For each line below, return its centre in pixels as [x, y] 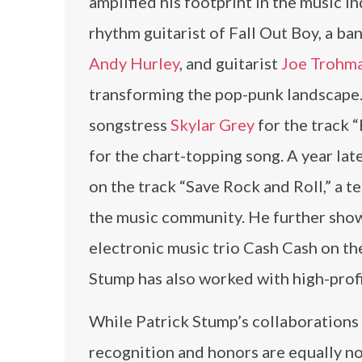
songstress [130, 124]
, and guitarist [230, 63]
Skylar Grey [213, 124]
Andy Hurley [134, 63]
